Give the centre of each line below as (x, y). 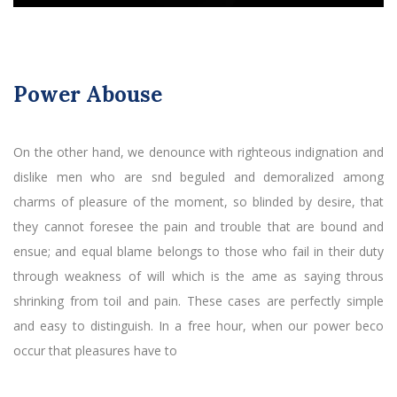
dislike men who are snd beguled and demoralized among (198, 176)
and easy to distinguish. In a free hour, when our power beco (198, 325)
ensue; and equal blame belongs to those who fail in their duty (198, 251)
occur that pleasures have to (95, 350)
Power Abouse (88, 94)
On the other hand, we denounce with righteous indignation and (198, 152)
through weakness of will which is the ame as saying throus (198, 276)
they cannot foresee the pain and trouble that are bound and (198, 226)
